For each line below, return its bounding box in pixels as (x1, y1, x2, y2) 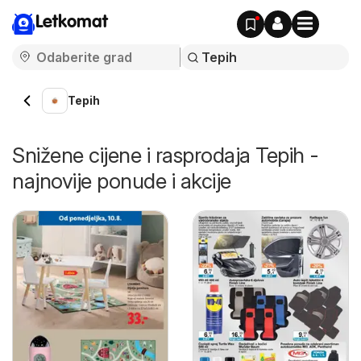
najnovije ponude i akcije (12, 168, 231, 193)
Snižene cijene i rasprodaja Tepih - (12, 143, 319, 168)
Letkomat (35, 14, 108, 31)
